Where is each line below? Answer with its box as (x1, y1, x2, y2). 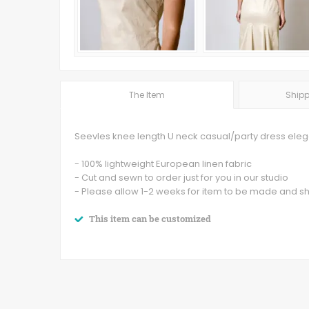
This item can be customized (87, 212, 211, 225)
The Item (128, 89, 165, 101)
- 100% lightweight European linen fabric (74, 157, 252, 170)
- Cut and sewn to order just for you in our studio (74, 171, 288, 184)
